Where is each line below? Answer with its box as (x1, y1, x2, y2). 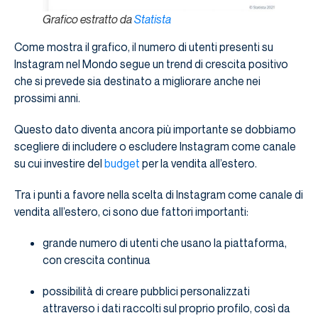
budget (104, 156, 140, 171)
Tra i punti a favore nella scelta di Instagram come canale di (14, 187, 303, 202)
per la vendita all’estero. (140, 156, 257, 171)
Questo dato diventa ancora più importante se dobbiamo (14, 122, 296, 137)
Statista (134, 12, 171, 27)
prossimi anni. (14, 91, 82, 106)
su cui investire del (14, 156, 104, 171)
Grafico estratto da (43, 12, 134, 27)
